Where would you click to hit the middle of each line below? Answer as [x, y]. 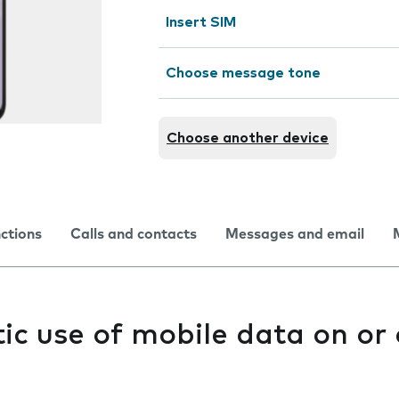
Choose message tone [243, 73]
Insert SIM [201, 22]
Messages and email [295, 234]
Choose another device [248, 138]
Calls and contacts [134, 234]
